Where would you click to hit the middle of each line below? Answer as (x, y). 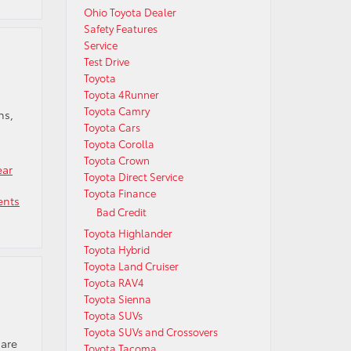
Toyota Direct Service (133, 176)
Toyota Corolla (119, 143)
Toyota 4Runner (121, 94)
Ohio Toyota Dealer (130, 12)
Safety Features (120, 28)
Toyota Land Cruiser (131, 266)
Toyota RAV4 (114, 282)
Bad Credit (121, 212)
